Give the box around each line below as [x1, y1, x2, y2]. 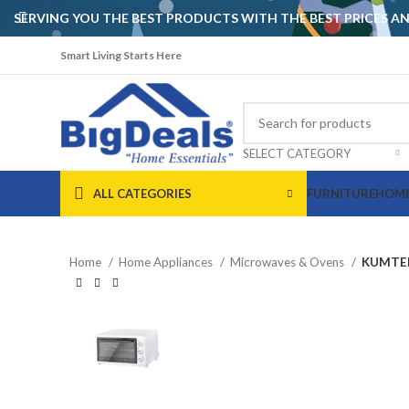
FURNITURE [307, 185, 375, 201]
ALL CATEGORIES [93, 185, 192, 201]
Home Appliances [119, 255, 215, 269]
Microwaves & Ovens [230, 255, 347, 269]
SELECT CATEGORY [243, 145, 351, 161]
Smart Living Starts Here [60, 47, 182, 62]
